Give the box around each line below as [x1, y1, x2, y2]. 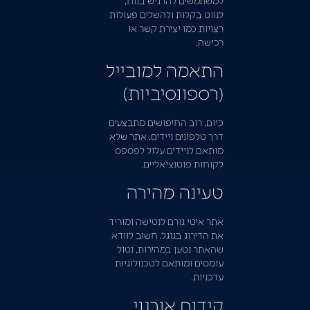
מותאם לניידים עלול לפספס [114, 143, 224, 156]
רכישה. [195, 35, 224, 48]
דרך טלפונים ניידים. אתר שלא [109, 129, 224, 143]
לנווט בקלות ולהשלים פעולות [109, 7, 224, 20]
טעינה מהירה [126, 179, 224, 204]
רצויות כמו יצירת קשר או [127, 21, 224, 34]
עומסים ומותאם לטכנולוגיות [114, 256, 224, 269]
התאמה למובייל [105, 57, 224, 82]
